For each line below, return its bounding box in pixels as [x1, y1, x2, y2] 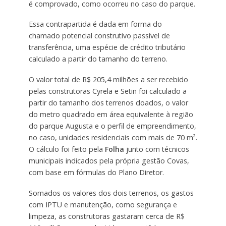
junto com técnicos [124, 144, 189, 154]
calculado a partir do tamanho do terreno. [28, 54, 167, 64]
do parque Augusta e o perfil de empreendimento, [28, 121, 196, 131]
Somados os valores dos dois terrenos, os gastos [28, 188, 194, 198]
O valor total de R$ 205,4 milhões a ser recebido [28, 75, 188, 85]
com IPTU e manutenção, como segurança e [28, 200, 177, 210]
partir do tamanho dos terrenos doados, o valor [28, 98, 188, 108]
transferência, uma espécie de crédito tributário [28, 42, 186, 52]
